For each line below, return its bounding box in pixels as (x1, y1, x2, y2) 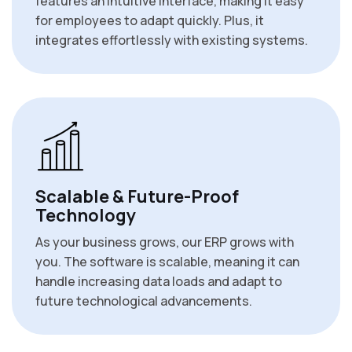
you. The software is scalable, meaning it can (35, 253, 299, 271)
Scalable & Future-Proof (35, 185, 239, 209)
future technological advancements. (35, 292, 252, 310)
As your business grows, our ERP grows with (35, 233, 294, 251)
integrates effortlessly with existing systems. (35, 31, 308, 49)
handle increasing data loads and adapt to (35, 273, 282, 291)
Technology (35, 203, 136, 228)
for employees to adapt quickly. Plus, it (35, 12, 264, 30)
